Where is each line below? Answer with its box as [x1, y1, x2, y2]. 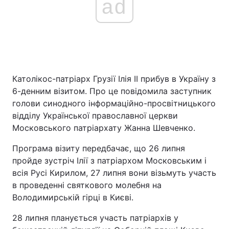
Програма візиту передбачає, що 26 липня [12, 143, 185, 153]
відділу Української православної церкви [12, 110, 178, 121]
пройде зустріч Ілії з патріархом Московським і [12, 155, 207, 166]
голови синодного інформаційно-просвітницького [12, 98, 216, 108]
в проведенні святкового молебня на [12, 180, 162, 190]
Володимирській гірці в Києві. [12, 192, 133, 202]
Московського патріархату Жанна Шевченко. [12, 123, 195, 133]
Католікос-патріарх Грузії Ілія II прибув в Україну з [12, 74, 216, 84]
